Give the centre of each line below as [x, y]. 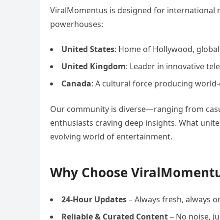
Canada [76, 83]
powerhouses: [77, 24]
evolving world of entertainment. [111, 137]
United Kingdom [94, 66]
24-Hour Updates [94, 199]
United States [88, 49]
